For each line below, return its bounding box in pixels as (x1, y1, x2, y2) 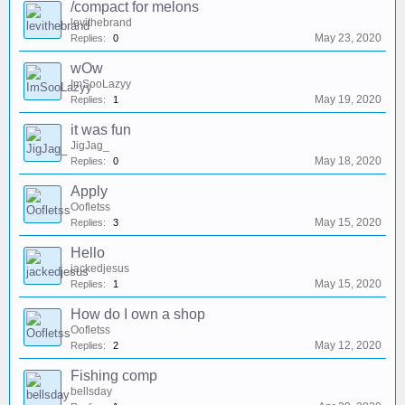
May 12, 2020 (315, 339, 381, 352)
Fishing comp (71, 368, 157, 383)
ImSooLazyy (71, 78, 131, 90)
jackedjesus (71, 262, 129, 275)
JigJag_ (71, 139, 109, 152)
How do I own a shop (71, 306, 205, 322)
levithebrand (71, 16, 132, 29)
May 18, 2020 (315, 155, 381, 167)
